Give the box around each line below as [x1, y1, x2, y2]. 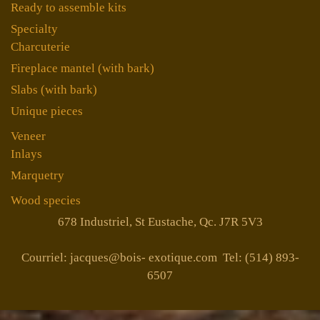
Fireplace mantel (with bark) [11, 61, 154, 75]
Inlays [11, 146, 42, 161]
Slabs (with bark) [11, 82, 97, 96]
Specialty [11, 21, 58, 36]
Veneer [11, 129, 46, 143]
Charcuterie [11, 39, 70, 54]
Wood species [11, 193, 81, 207]
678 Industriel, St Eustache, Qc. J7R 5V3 [57, 214, 263, 229]
